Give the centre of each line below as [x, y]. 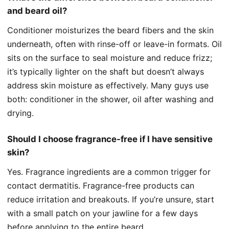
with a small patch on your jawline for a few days [102, 213]
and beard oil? [37, 10]
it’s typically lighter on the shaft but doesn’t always [106, 71]
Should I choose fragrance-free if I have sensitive [110, 139]
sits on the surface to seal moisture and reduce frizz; [110, 58]
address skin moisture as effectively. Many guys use [108, 85]
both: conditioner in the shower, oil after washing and [110, 99]
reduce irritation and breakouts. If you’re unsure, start [111, 199]
